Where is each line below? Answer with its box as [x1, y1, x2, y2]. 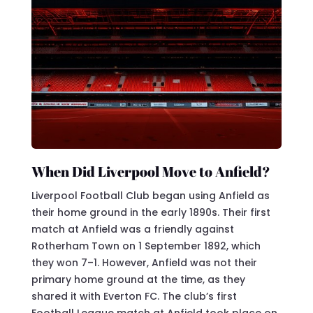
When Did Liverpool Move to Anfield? [31, 161, 270, 181]
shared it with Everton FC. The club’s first [31, 289, 237, 303]
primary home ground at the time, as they [31, 272, 245, 286]
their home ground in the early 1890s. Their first [31, 205, 270, 219]
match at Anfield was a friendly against [31, 221, 234, 236]
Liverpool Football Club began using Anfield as [31, 188, 270, 203]
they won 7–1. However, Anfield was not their [31, 255, 257, 270]
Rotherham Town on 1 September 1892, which [31, 238, 261, 253]
